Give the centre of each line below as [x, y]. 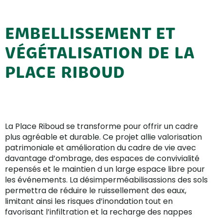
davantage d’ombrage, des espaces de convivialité [102, 159]
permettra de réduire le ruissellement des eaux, [96, 191]
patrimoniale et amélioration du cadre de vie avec [100, 148]
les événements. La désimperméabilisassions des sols [106, 180]
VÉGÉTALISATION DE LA [100, 53]
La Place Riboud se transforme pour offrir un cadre [101, 127]
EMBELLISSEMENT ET [90, 34]
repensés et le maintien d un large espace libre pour [105, 169]
